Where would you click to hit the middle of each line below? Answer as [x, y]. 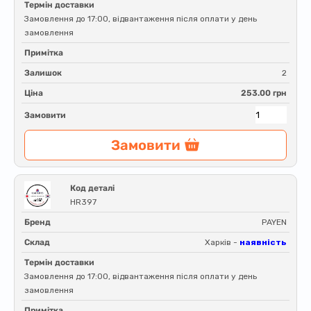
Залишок [43, 73]
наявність [263, 242]
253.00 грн [264, 93]
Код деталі [92, 188]
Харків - [222, 242]
